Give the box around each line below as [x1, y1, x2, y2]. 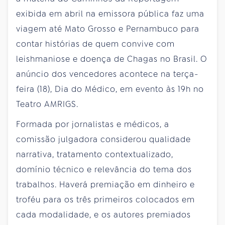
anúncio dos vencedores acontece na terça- [16, 68, 199, 79]
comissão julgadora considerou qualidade [16, 134, 191, 145]
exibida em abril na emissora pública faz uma [16, 8, 204, 19]
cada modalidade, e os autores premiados [16, 209, 191, 220]
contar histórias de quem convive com [16, 38, 175, 49]
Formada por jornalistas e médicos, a [16, 119, 169, 130]
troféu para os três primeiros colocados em [16, 194, 195, 205]
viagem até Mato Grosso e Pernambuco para [16, 23, 199, 34]
